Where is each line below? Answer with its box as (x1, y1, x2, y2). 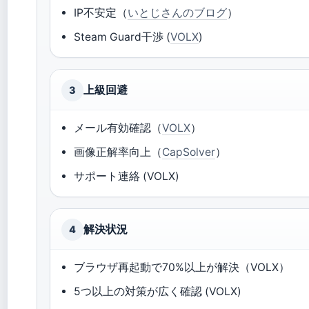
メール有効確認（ (74, 121, 163, 134)
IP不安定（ (74, 6, 128, 19)
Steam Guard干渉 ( (74, 30, 171, 43)
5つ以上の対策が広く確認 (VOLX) (74, 285, 242, 298)
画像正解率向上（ (74, 146, 163, 159)
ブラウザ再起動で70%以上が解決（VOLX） (74, 261, 290, 274)
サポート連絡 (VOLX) (74, 170, 180, 183)
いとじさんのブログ (128, 6, 228, 19)
